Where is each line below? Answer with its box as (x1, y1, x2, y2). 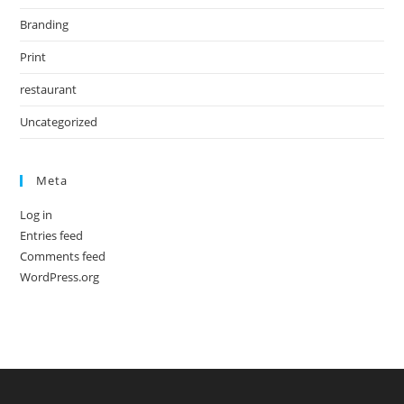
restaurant (20, 81, 78, 97)
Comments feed (20, 248, 106, 264)
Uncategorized (20, 114, 98, 130)
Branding (20, 16, 69, 32)
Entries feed (20, 227, 84, 243)
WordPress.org (20, 269, 100, 285)
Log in (20, 207, 53, 223)
